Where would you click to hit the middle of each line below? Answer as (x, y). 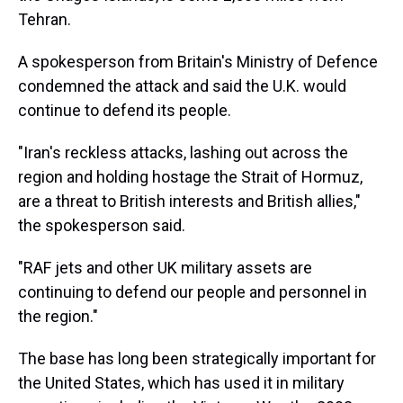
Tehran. (45, 19)
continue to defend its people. (125, 110)
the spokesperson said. (102, 225)
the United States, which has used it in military (181, 383)
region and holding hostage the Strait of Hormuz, (190, 177)
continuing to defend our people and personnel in (193, 292)
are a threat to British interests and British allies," (189, 201)
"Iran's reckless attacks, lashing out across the (183, 152)
